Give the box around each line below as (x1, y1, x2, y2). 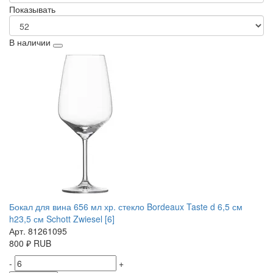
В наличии (9, 36, 51, 49)
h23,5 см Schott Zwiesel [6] (9, 213, 115, 225)
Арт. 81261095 (9, 225, 67, 238)
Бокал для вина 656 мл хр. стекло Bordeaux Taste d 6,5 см (9, 200, 243, 213)
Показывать (9, 3, 55, 16)
